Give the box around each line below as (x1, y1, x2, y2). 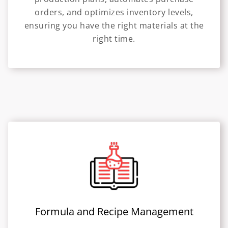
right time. (93, 33, 135, 45)
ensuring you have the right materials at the (24, 20, 204, 32)
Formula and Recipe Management (35, 205, 193, 219)
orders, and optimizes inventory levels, (35, 7, 193, 18)
